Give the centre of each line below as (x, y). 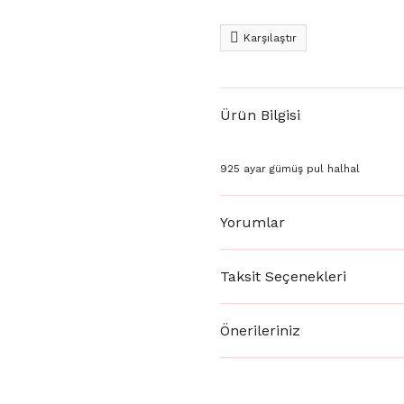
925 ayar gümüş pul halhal (290, 169)
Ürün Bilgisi (260, 115)
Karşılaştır (270, 38)
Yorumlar (252, 222)
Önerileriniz (260, 330)
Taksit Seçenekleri (283, 276)
